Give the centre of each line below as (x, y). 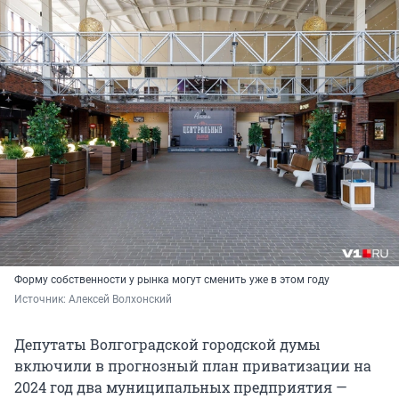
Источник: (41, 300)
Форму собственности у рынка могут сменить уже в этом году (172, 280)
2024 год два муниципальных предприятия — (181, 387)
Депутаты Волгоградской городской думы (167, 345)
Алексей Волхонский (120, 300)
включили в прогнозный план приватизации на (193, 366)
